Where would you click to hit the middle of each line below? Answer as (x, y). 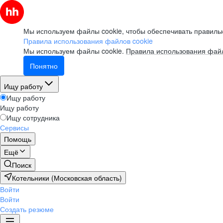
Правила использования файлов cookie (88, 41)
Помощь (18, 139)
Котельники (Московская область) (87, 178)
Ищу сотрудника (33, 117)
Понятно (44, 66)
